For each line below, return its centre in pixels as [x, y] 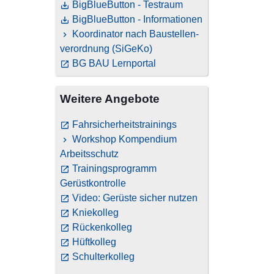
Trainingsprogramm [114, 169]
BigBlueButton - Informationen [137, 20]
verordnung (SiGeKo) [106, 49]
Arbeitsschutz [89, 154]
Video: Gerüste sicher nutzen [135, 198]
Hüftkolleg [94, 242]
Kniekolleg [95, 213]
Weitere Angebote [110, 99]
